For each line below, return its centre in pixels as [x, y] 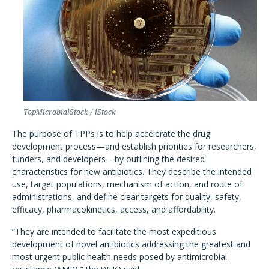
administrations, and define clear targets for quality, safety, [127, 197]
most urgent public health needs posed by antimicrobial [119, 257]
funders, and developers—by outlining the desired [108, 159]
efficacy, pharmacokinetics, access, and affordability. [115, 209]
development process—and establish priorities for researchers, [134, 146]
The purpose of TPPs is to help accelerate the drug [111, 134]
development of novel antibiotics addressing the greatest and [131, 244]
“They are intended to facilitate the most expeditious [114, 231]
